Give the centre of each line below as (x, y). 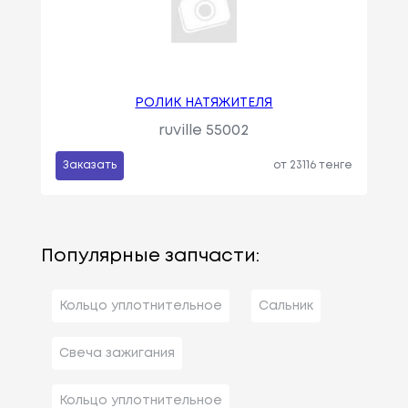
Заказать (89, 165)
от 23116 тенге (313, 165)
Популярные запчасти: (150, 256)
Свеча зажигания (117, 353)
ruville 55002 (204, 130)
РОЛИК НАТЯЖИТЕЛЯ (204, 102)
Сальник (286, 306)
